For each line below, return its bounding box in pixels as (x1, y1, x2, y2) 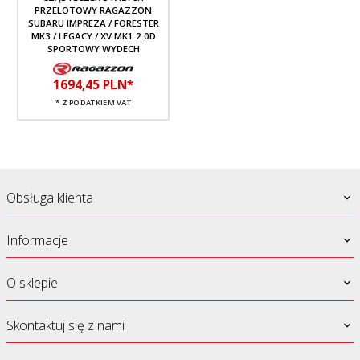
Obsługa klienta (6, 188, 93, 207)
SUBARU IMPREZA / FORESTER (27, 16, 159, 29)
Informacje (6, 231, 68, 249)
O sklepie (6, 273, 58, 292)
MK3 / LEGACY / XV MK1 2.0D (31, 29, 156, 42)
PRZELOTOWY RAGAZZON (35, 3, 152, 16)
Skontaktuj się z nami (6, 316, 125, 334)
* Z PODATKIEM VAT (55, 96, 132, 108)
